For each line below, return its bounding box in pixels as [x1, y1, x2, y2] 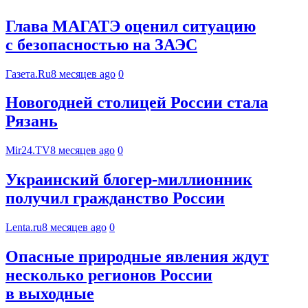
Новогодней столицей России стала [5, 93, 268, 112]
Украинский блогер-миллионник [5, 170, 252, 189]
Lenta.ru [5, 221, 42, 234]
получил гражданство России [5, 189, 225, 208]
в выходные [5, 285, 94, 303]
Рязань [5, 112, 58, 131]
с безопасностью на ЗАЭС [5, 35, 197, 54]
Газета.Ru [5, 67, 51, 80]
